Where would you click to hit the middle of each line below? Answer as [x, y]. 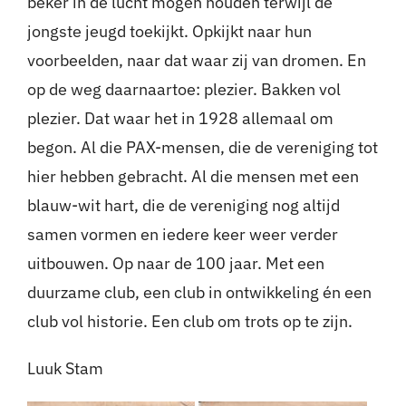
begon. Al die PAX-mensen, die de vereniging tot [202, 148]
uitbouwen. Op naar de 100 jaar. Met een [175, 264]
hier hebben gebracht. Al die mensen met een [193, 177]
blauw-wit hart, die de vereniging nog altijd [183, 206]
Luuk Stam [65, 369]
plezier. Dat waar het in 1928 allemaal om [180, 119]
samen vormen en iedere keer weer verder [182, 235]
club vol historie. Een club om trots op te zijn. [189, 322]
